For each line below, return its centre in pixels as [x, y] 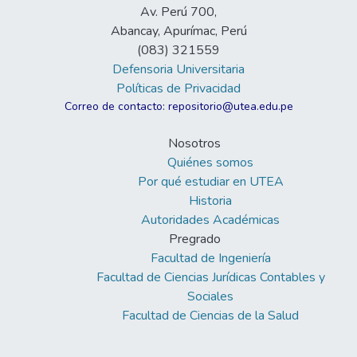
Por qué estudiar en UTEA [210, 182]
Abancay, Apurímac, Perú [178, 31]
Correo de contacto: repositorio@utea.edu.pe [178, 107]
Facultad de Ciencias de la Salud [210, 316]
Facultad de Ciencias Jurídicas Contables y [210, 278]
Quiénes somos [210, 163]
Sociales [210, 297]
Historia [210, 201]
